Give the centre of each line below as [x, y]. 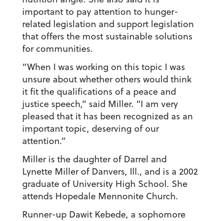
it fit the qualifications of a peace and [99, 92]
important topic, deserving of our [90, 129]
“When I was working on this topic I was [103, 67]
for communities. [57, 49]
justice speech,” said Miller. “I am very [100, 104]
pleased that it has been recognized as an [107, 116]
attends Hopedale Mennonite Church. [100, 196]
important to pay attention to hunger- [100, 12]
